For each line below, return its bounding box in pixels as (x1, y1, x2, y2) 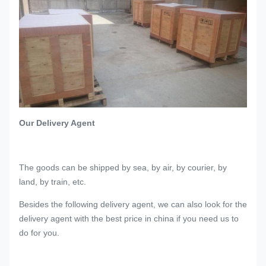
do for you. (19, 227, 59, 237)
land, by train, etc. (19, 176, 86, 186)
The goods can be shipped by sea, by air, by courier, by (19, 162, 227, 172)
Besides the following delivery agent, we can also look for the (19, 199, 247, 209)
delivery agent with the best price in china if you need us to (19, 213, 239, 223)
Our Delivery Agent (19, 118, 95, 128)
